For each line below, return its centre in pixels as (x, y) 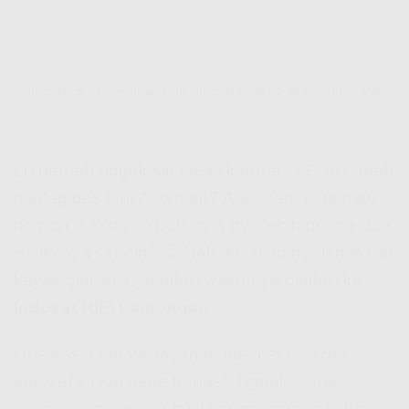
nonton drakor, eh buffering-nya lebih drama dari (202, 225)
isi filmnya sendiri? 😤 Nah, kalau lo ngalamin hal (203, 253)
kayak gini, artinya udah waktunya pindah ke (188, 280)
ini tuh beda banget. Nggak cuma (204, 381)
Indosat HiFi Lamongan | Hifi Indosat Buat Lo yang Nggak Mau (204, 91)
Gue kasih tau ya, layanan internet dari (167, 353)
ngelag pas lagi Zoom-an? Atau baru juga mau (195, 198)
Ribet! (204, 112)
